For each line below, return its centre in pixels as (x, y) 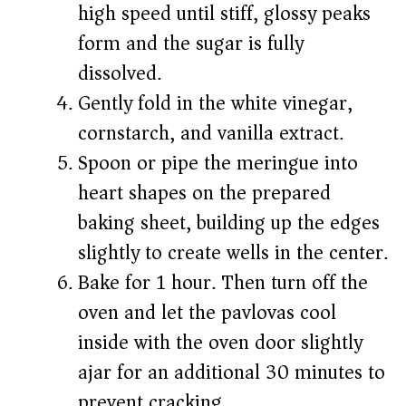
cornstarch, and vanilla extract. (211, 134)
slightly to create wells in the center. (233, 253)
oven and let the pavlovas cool (207, 313)
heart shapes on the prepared (204, 193)
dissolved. (120, 74)
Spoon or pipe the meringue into (218, 164)
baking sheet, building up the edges (229, 223)
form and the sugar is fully (191, 44)
